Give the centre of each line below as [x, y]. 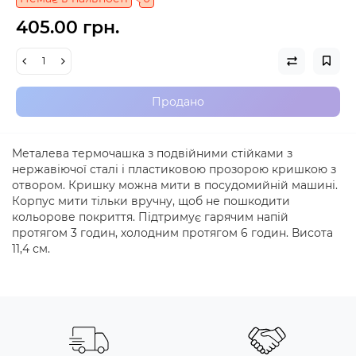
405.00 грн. [68, 27]
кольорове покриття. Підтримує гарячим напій [150, 217]
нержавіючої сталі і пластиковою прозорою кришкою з [174, 169]
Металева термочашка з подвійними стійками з [152, 153]
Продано [178, 101]
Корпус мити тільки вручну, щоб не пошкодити [151, 201]
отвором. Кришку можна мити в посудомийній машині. [175, 185]
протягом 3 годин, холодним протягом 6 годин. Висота [172, 232]
